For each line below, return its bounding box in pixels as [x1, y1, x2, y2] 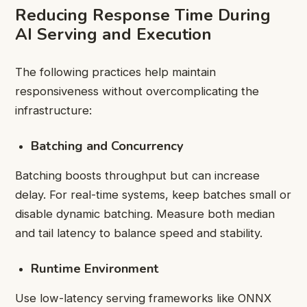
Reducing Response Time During [15, 3, 271, 26]
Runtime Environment [31, 259, 160, 277]
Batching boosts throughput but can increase [15, 168, 260, 182]
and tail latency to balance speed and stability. [15, 225, 262, 240]
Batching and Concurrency [31, 136, 184, 154]
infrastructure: [15, 103, 92, 117]
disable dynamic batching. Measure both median [15, 206, 275, 221]
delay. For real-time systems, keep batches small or [15, 187, 291, 201]
